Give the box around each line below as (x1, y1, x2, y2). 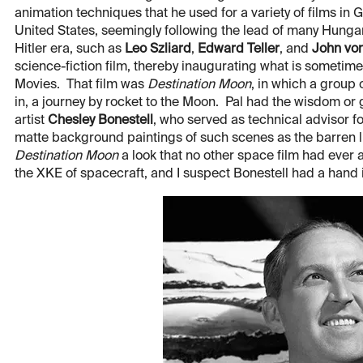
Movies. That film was (15, 79, 147, 92)
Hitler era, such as (15, 43, 125, 57)
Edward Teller (198, 43, 280, 57)
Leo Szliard (125, 43, 191, 57)
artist (15, 114, 48, 128)
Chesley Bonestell (48, 114, 153, 128)
